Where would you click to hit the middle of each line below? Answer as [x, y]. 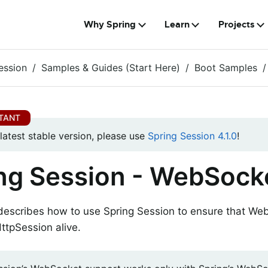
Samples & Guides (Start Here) [111, 68]
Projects [236, 25]
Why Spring [110, 25]
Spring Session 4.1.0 [192, 136]
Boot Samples [226, 68]
